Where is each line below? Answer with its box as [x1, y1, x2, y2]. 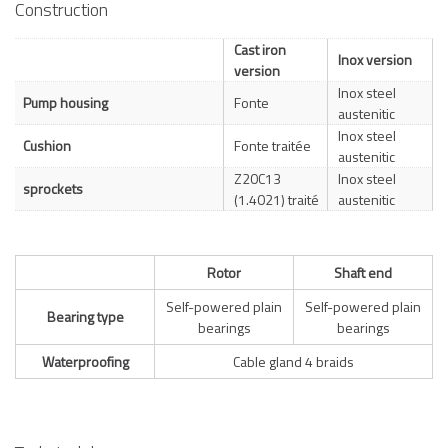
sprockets [23, 178, 83, 200]
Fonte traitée [234, 135, 311, 157]
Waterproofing [41, 350, 129, 372]
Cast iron [234, 39, 286, 61]
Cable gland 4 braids [233, 350, 354, 372]
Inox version [338, 49, 412, 71]
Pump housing [23, 92, 108, 114]
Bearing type [46, 305, 124, 327]
